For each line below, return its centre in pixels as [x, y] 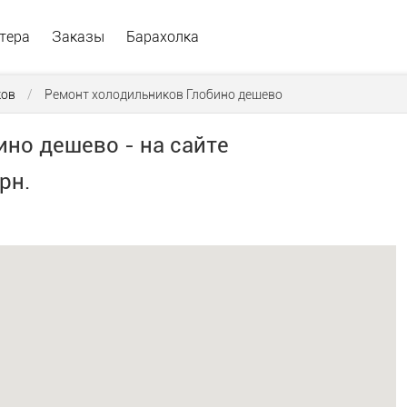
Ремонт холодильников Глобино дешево [164, 94]
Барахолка [163, 36]
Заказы [78, 36]
